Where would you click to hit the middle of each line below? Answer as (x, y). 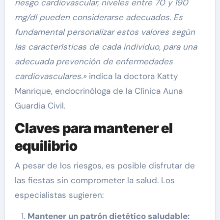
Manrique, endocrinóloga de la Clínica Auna (98, 91)
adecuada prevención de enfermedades (94, 62)
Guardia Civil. (40, 106)
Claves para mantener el (94, 128)
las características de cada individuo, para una (106, 47)
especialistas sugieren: (59, 195)
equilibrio (46, 146)
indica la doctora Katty (133, 76)
